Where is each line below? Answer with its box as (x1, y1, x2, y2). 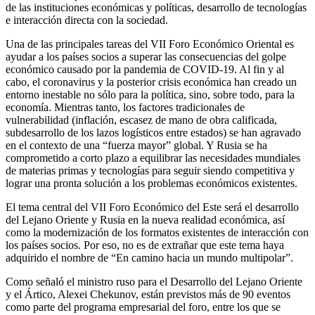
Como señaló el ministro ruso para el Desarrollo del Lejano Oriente (6, 275, 302, 288)
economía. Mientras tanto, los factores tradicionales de (6, 101, 245, 113)
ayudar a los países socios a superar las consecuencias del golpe (6, 50, 286, 63)
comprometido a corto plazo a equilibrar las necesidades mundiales (6, 151, 300, 164)
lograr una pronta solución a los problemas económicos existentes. (6, 176, 297, 189)
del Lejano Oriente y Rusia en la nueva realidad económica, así (6, 213, 285, 226)
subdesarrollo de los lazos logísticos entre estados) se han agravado (6, 126, 301, 139)
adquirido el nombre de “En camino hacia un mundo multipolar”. (6, 251, 293, 264)
